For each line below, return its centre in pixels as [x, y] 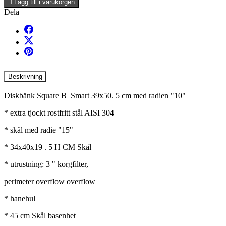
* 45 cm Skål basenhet [40, 216]
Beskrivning [25, 76]
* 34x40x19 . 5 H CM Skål [48, 147]
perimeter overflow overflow [50, 182]
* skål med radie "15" [39, 130]
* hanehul [20, 199]
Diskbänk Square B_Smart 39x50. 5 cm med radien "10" [95, 96]
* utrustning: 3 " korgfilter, [46, 164]
